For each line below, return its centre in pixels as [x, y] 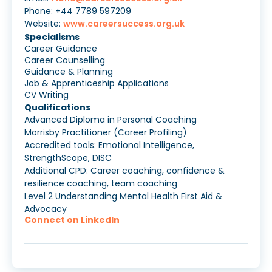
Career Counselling [65, 60]
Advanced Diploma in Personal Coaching [110, 120]
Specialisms [52, 37]
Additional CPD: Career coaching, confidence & [124, 171]
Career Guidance [61, 49]
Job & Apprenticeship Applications [97, 83]
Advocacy [46, 209]
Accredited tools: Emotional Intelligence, [109, 145]
